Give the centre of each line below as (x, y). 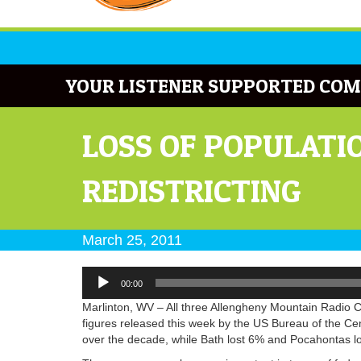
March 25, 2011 (132, 240)
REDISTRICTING (192, 190)
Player (98, 290)
